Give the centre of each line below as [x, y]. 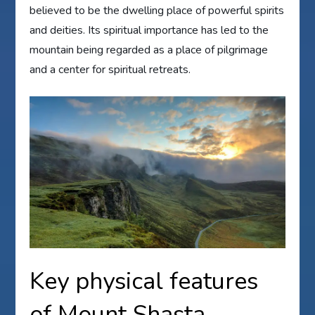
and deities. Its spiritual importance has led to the [149, 30]
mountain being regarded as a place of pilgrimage [149, 50]
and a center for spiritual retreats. [110, 69]
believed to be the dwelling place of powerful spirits [157, 10]
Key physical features [144, 282]
